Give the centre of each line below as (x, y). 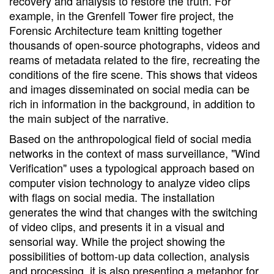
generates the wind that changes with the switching (133, 211)
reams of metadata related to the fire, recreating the (135, 59)
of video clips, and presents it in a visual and (117, 226)
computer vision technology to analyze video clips (130, 182)
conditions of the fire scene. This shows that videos (133, 74)
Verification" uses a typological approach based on (132, 167)
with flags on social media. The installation (112, 197)
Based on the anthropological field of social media (130, 138)
